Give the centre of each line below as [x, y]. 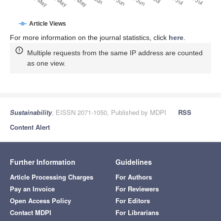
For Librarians [137, 213]
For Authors [134, 177]
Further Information [43, 162]
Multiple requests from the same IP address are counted [115, 53]
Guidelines [134, 162]
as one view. [46, 63]
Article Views [48, 24]
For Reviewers [137, 189]
